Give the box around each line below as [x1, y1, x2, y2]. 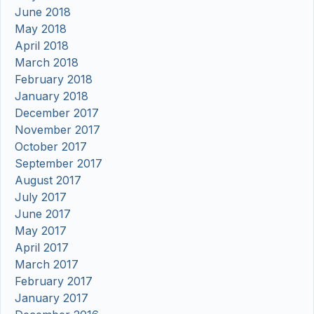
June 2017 [15, 207, 71, 221]
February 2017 [15, 274, 93, 289]
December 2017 [15, 106, 99, 121]
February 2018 [15, 72, 93, 87]
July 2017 [15, 190, 67, 205]
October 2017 [15, 139, 87, 154]
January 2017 [15, 291, 88, 306]
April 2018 [15, 39, 69, 53]
